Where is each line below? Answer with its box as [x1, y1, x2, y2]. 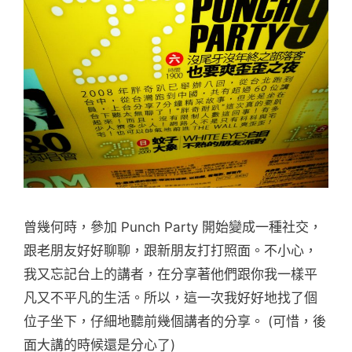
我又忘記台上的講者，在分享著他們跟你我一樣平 [24, 266, 317, 282]
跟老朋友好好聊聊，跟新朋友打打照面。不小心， [24, 242, 317, 258]
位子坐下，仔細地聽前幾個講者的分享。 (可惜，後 [24, 313, 326, 329]
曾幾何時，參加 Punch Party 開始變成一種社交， [24, 218, 322, 235]
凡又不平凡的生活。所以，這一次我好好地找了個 [24, 289, 317, 306]
